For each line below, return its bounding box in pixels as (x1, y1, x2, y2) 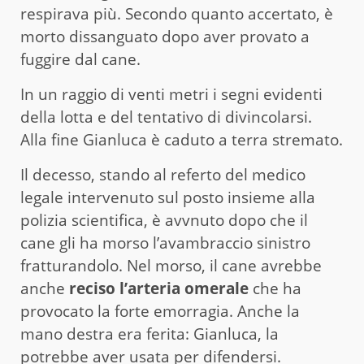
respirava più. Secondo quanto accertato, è (20, 3, 333, 25)
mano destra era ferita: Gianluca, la (20, 323, 279, 345)
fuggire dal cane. (20, 49, 141, 71)
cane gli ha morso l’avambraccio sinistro (20, 232, 310, 254)
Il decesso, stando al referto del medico (20, 164, 305, 186)
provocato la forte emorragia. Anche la (20, 301, 300, 323)
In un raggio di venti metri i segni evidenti (20, 84, 323, 106)
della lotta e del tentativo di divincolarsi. (20, 106, 316, 128)
